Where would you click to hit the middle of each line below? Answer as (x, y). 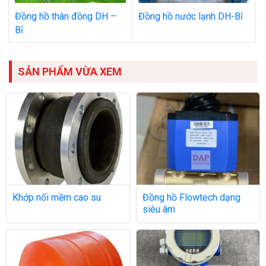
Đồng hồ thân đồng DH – (66, 16)
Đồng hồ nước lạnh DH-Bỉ (191, 16)
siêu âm (159, 210)
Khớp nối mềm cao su (57, 198)
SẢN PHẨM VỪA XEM (70, 71)
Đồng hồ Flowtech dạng (191, 198)
